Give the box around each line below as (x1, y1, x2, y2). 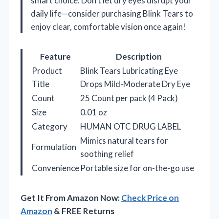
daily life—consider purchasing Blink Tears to (31, 8, 193, 19)
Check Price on (121, 192, 179, 203)
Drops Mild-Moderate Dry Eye (80, 78, 190, 89)
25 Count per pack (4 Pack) (80, 92, 178, 103)
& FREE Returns (52, 205, 114, 216)
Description (116, 51, 162, 62)
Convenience (32, 162, 79, 173)
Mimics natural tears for (80, 135, 168, 146)
